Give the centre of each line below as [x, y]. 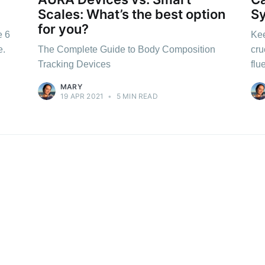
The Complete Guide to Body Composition [127, 49]
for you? [63, 29]
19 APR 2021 [82, 96]
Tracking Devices [74, 64]
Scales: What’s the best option [132, 14]
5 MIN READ [136, 96]
